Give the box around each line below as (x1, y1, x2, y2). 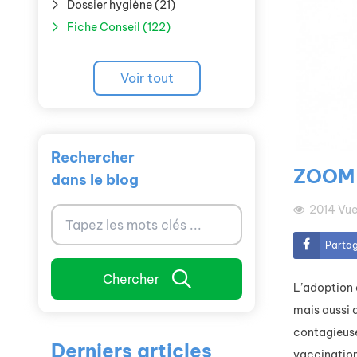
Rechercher (51, 148, 135, 167)
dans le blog (51, 171, 139, 189)
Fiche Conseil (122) (67, 20, 171, 34)
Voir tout (120, 70, 174, 86)
